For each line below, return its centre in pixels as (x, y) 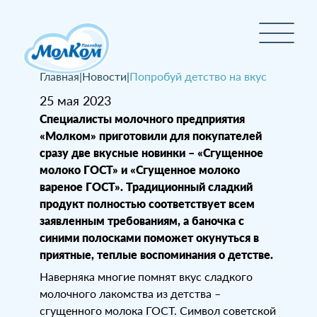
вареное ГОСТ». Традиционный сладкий (146, 186)
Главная (59, 76)
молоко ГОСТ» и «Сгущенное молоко (140, 169)
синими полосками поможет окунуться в (149, 237)
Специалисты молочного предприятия (142, 119)
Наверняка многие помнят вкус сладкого (146, 276)
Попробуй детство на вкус (198, 76)
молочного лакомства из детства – (130, 293)
